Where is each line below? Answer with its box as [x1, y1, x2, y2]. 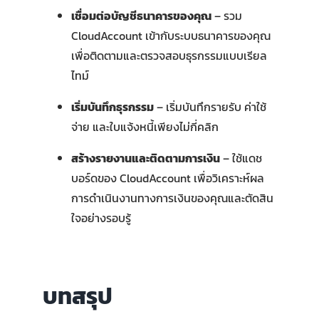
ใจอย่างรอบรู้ [70, 209, 131, 226]
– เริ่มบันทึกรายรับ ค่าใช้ [153, 98, 266, 115]
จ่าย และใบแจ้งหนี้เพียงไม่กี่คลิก [70, 117, 219, 135]
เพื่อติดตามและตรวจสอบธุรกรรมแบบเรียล [70, 46, 267, 64]
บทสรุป [42, 278, 113, 313]
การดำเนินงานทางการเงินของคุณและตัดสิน [70, 189, 273, 206]
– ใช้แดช [219, 149, 262, 167]
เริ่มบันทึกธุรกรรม [70, 98, 154, 115]
